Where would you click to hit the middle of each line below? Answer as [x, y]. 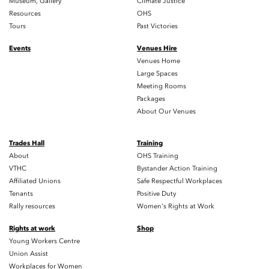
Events [20, 48]
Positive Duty [156, 193]
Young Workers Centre [44, 241]
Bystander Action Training [177, 168]
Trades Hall [27, 143]
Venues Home [159, 61]
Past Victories [157, 26]
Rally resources [32, 206]
